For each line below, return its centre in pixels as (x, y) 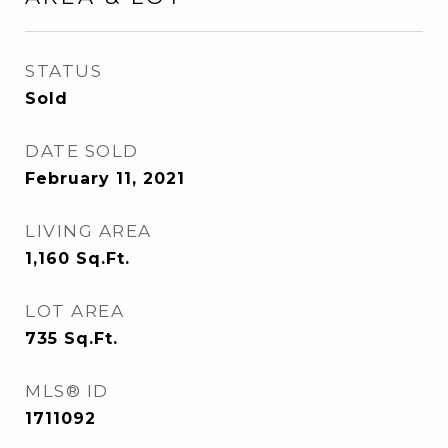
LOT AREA (74, 311)
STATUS (63, 71)
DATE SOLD (82, 151)
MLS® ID (67, 391)
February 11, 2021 (105, 178)
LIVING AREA (88, 231)
